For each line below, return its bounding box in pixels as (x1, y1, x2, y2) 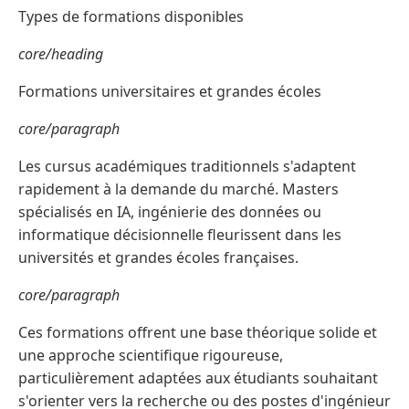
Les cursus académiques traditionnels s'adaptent (18, 156, 356, 177)
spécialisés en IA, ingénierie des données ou (18, 202, 321, 223)
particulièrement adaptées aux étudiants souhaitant (18, 368, 378, 389)
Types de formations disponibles (18, 6, 244, 27)
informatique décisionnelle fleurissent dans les (18, 225, 341, 246)
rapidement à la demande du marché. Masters (18, 179, 339, 200)
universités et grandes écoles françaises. (18, 247, 299, 268)
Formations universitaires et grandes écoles (18, 81, 321, 102)
